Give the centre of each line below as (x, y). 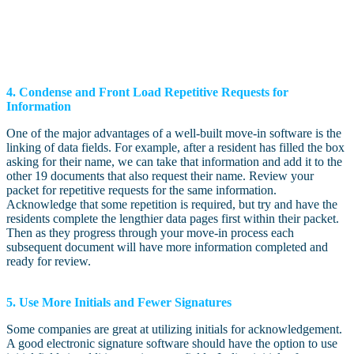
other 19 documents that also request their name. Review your (160, 176)
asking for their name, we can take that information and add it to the (174, 162)
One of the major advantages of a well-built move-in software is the (174, 134)
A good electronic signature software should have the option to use (172, 344)
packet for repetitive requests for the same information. (141, 190)
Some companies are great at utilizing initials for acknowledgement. (174, 330)
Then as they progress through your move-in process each (150, 233)
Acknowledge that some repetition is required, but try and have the (172, 205)
